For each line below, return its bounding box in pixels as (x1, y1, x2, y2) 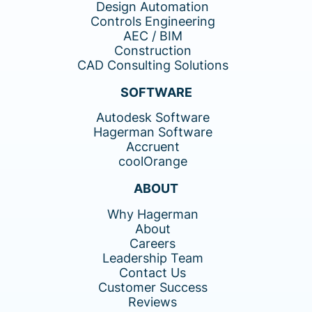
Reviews (128, 294, 177, 309)
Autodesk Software (95, 110, 210, 125)
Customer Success (97, 279, 208, 295)
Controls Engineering (90, 14, 215, 29)
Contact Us (119, 265, 186, 280)
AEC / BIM (123, 29, 182, 44)
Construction (114, 43, 192, 58)
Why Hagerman (107, 206, 198, 221)
